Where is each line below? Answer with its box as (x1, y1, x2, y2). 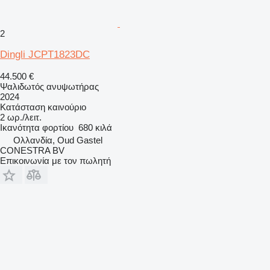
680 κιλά (78, 122, 112, 133)
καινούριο (45, 101, 86, 112)
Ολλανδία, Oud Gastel (13, 134, 102, 145)
